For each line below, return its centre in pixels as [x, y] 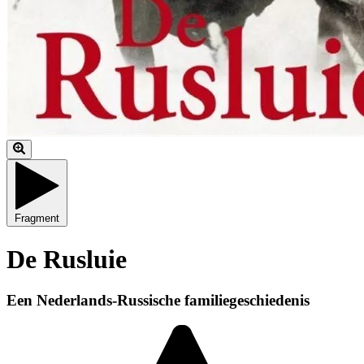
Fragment [37, 219]
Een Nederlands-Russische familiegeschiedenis [158, 300]
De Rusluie [67, 259]
